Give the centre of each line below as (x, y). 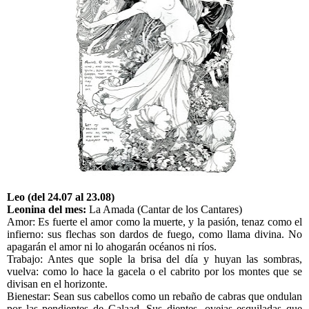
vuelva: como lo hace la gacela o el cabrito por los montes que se (154, 272)
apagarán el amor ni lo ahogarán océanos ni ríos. (112, 247)
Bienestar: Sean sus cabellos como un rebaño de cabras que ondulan (154, 297)
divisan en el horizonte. (57, 284)
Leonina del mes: (48, 210)
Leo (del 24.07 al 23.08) (61, 197)
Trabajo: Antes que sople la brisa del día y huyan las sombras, (154, 259)
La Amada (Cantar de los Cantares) (166, 210)
